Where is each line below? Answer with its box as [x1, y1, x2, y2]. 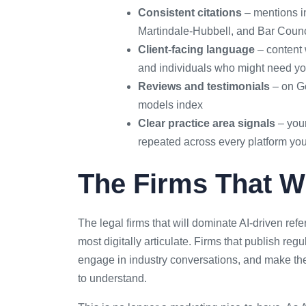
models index [138, 98, 203, 111]
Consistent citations [138, 6, 242, 18]
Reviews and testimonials [138, 80, 270, 92]
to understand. [78, 272, 147, 284]
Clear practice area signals [138, 117, 275, 129]
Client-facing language [138, 43, 258, 55]
